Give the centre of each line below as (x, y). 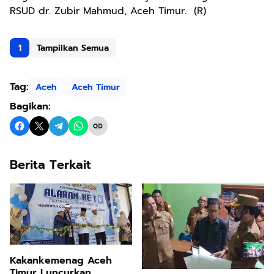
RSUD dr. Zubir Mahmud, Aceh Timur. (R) (108, 11)
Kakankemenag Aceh (61, 261)
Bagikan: (30, 106)
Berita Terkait (50, 165)
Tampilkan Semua (73, 48)
